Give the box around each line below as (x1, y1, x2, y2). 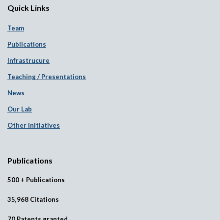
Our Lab (7, 105, 32, 113)
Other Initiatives (7, 121, 60, 129)
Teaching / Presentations (7, 72, 86, 81)
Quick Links (7, 2, 50, 12)
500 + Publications (7, 175, 65, 184)
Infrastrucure (7, 56, 50, 64)
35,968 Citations (7, 195, 59, 203)
